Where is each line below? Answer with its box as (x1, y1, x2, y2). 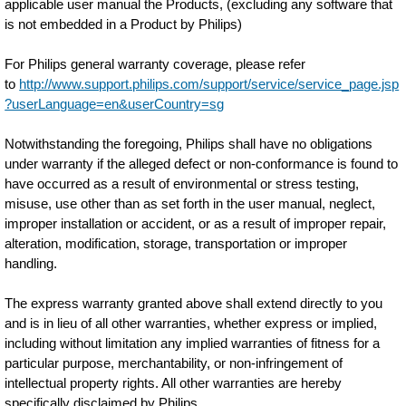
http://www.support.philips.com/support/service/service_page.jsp (19, 76, 400, 92)
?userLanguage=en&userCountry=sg (5, 96, 225, 111)
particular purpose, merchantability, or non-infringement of (5, 355, 343, 371)
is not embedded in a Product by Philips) (5, 16, 243, 32)
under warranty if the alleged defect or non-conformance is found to (5, 156, 399, 171)
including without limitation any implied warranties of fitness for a (5, 335, 381, 351)
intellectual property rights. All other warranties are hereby (5, 375, 343, 391)
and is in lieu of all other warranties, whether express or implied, (5, 315, 378, 331)
